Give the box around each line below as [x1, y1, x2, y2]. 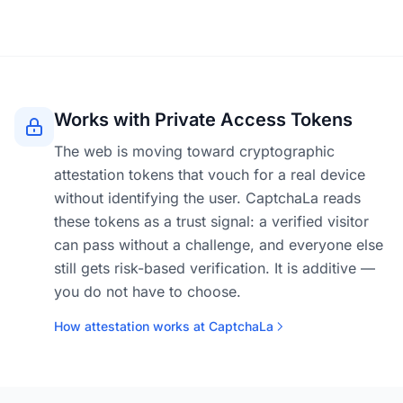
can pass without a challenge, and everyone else [54, 236, 383, 254]
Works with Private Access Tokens [54, 109, 353, 130]
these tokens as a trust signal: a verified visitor [54, 212, 369, 230]
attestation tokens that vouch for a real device [54, 166, 365, 184]
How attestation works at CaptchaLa [54, 318, 273, 334]
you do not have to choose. [54, 282, 241, 300]
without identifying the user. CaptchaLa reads [54, 189, 361, 207]
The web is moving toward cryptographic [54, 142, 335, 160]
